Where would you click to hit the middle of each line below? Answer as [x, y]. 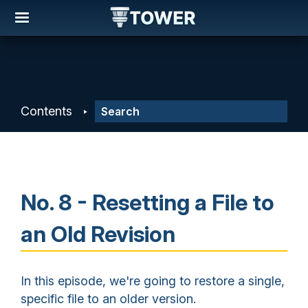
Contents [46, 111]
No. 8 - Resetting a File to [147, 202]
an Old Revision [98, 234]
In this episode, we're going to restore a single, [153, 281]
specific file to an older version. [108, 299]
